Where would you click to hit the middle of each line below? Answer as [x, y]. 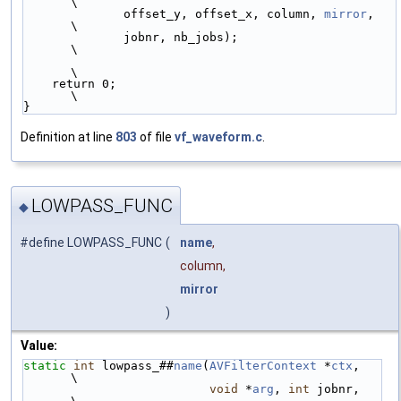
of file [156, 137]
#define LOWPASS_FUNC [91, 243]
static [45, 366]
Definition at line [68, 137]
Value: [39, 346]
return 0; [38, 83]
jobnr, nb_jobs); [73, 37]
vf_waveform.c [218, 137]
